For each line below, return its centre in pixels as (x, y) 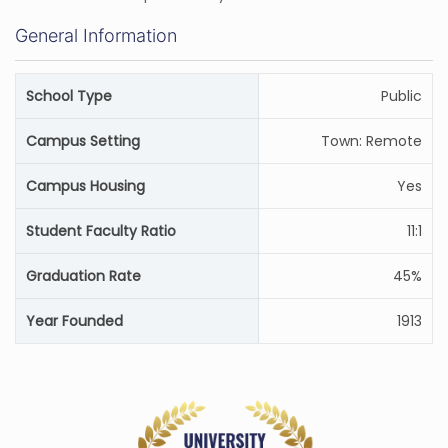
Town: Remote (371, 141)
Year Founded (74, 321)
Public (401, 96)
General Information (96, 35)
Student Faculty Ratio (101, 231)
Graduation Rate (83, 276)
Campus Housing (85, 186)
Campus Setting (83, 141)
